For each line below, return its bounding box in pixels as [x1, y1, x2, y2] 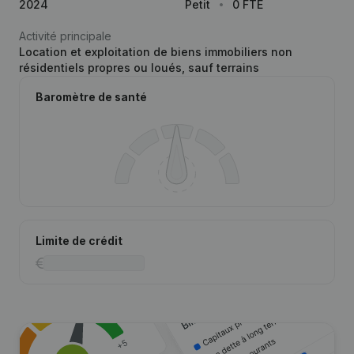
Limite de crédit [36, 234, 122, 247]
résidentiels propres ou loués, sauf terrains [19, 61, 259, 74]
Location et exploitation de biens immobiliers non [19, 45, 292, 58]
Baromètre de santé [36, 90, 147, 104]
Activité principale [19, 29, 111, 43]
